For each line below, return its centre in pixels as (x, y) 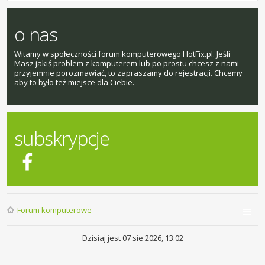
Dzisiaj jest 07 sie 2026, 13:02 (132, 237)
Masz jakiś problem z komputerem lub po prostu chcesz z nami (127, 63)
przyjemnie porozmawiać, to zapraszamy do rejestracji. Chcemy (128, 73)
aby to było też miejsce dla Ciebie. (74, 82)
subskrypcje (62, 138)
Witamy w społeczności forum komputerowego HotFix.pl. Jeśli (122, 54)
